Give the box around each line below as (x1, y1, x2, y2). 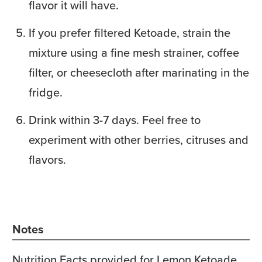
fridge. (29, 83, 63, 101)
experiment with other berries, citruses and (29, 130, 249, 149)
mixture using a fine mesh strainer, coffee (29, 43, 239, 61)
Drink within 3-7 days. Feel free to (29, 111, 201, 129)
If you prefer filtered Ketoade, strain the (29, 23, 230, 42)
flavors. (29, 150, 66, 168)
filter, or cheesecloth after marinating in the (29, 63, 249, 81)
